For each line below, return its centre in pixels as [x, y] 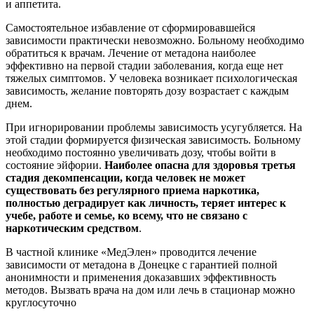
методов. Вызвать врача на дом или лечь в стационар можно [150, 289]
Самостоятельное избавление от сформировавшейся [130, 27]
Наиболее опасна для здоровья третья [200, 165]
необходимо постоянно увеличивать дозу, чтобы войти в [141, 152]
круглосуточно [41, 302]
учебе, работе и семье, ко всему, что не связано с [127, 215]
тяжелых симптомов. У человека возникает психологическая [151, 78]
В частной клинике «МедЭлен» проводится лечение [131, 252]
